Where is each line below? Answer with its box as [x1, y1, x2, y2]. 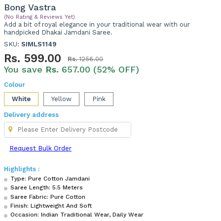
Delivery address [4, 111, 59, 119]
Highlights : [4, 165, 40, 173]
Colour [4, 81, 26, 89]
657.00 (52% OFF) [62, 64, 140, 75]
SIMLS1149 [21, 40, 57, 48]
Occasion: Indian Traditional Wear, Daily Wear [10, 211, 144, 219]
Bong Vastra [4, 2, 57, 13]
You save [4, 64, 46, 75]
